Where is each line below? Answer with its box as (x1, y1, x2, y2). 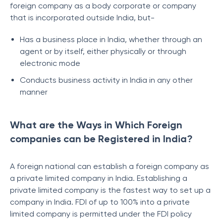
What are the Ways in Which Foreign (10, 119, 182, 131)
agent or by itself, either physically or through (20, 47, 186, 56)
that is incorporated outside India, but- (10, 13, 155, 22)
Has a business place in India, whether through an (20, 35, 202, 44)
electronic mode (20, 58, 80, 68)
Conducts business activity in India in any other (20, 75, 193, 85)
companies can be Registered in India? (10, 133, 193, 145)
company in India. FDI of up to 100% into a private (10, 197, 190, 207)
